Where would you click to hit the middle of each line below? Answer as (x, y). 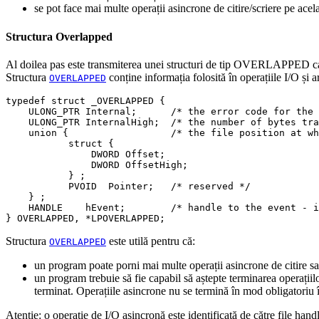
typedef (26, 100)
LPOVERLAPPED (125, 218)
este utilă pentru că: (151, 241)
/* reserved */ (211, 186)
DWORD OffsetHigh (94, 164)
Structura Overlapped (59, 36)
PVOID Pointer (77, 186)
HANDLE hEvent (63, 207)
